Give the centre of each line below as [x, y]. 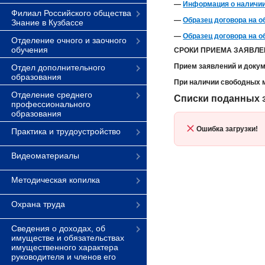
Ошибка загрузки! [227, 129]
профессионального [51, 104]
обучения [30, 50]
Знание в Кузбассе [47, 22]
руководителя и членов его [64, 257]
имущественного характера [65, 247]
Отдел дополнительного [58, 67]
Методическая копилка [56, 180]
